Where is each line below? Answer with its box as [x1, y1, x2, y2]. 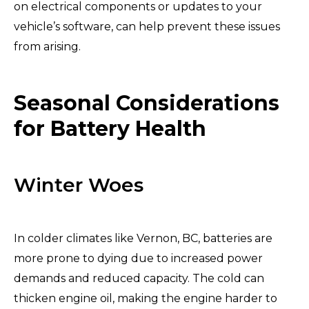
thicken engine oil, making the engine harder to [14, 291, 277, 305]
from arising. [14, 39, 81, 53]
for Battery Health [14, 115, 206, 141]
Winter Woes [14, 172, 143, 197]
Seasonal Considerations [14, 90, 279, 116]
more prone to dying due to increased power [14, 251, 263, 265]
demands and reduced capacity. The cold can [14, 271, 264, 285]
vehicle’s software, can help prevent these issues [14, 19, 280, 33]
